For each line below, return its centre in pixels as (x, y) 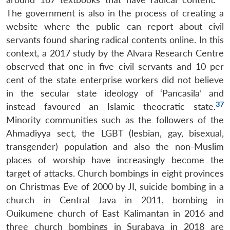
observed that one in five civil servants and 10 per (115, 66)
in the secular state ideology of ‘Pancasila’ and (115, 93)
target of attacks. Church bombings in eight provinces (115, 173)
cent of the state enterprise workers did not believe (115, 80)
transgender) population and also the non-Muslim (115, 146)
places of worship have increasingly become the (115, 160)
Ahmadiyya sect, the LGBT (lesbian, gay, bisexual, (115, 133)
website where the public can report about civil (115, 26)
